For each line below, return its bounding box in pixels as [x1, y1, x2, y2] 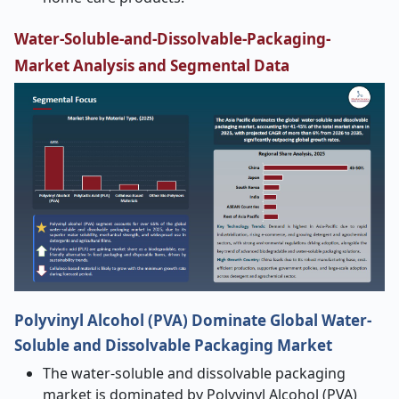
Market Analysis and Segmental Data [14, 55, 289, 76]
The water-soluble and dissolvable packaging [43, 363, 346, 383]
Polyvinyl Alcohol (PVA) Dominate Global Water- [14, 310, 371, 330]
